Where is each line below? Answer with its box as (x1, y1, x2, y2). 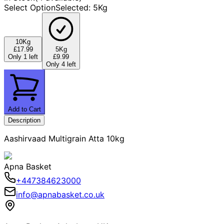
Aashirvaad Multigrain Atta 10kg (4, 133, 124, 143)
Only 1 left (8, 52, 38, 60)
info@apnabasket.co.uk (16, 189, 104, 199)
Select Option (4, 2, 55, 12)
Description (8, 116, 40, 124)
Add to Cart (8, 105, 41, 113)
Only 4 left (46, 60, 76, 68)
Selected (55, 2, 88, 12)
